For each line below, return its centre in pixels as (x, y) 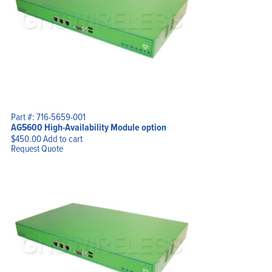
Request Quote (37, 148)
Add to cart (63, 138)
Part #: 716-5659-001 (48, 116)
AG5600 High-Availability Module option (88, 127)
